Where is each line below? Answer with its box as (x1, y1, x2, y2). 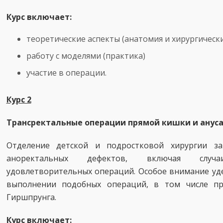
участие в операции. (26, 67, 107, 78)
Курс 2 (6, 94, 31, 105)
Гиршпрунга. (6, 192, 56, 203)
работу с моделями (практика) (26, 50, 145, 61)
